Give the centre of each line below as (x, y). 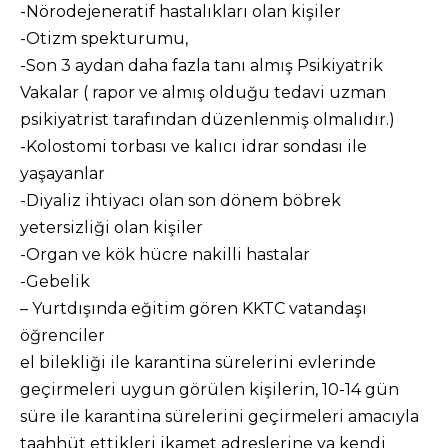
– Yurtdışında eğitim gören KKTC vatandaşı (193, 308)
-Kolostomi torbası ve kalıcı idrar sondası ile (193, 146)
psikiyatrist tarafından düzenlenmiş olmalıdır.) (207, 119)
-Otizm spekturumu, (104, 38)
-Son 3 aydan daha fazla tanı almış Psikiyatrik (201, 65)
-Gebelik (55, 281)
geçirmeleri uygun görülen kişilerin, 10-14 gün (209, 389)
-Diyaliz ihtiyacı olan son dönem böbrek (180, 200)
